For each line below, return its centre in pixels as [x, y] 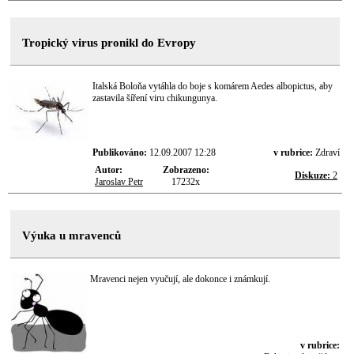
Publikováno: [121, 153]
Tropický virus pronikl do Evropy [109, 43]
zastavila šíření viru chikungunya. [155, 98]
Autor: [109, 170]
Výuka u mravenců [72, 235]
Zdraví [328, 153]
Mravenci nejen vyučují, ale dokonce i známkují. [180, 279]
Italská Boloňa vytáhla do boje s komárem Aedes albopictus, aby [213, 86]
